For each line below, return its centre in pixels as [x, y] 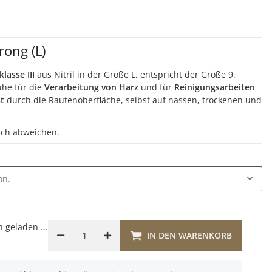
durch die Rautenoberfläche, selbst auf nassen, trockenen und [133, 100]
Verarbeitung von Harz [91, 87]
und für [156, 87]
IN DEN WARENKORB [190, 235]
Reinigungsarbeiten [215, 87]
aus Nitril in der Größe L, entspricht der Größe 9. [135, 74]
